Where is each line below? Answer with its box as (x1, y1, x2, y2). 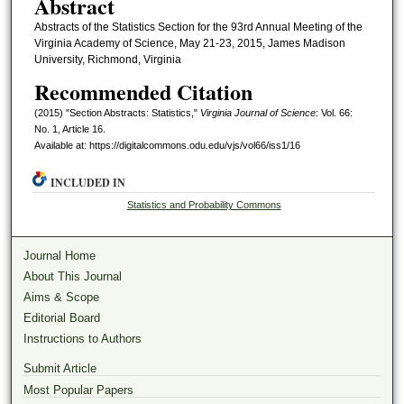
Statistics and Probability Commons (126, 199, 281, 211)
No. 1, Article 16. (33, 123, 106, 134)
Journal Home (23, 249, 96, 263)
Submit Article (23, 362, 97, 376)
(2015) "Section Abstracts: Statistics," (33, 106, 200, 118)
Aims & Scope (23, 290, 100, 305)
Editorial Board (23, 311, 101, 326)
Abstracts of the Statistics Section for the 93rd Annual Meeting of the (33, 21, 363, 34)
